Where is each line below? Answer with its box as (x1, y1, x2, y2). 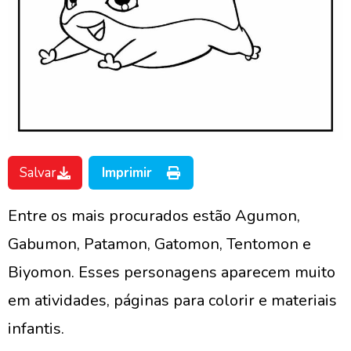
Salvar (20, 164, 56, 182)
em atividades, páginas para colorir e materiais (8, 290, 337, 311)
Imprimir (102, 164, 152, 182)
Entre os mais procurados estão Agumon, (8, 205, 300, 226)
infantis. (8, 318, 64, 339)
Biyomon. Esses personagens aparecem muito (8, 262, 335, 283)
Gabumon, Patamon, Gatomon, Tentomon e (8, 233, 311, 255)
